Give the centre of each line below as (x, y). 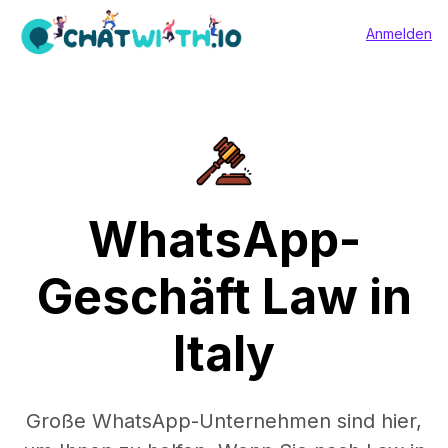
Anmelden (399, 33)
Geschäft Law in (224, 296)
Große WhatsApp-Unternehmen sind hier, (224, 421)
